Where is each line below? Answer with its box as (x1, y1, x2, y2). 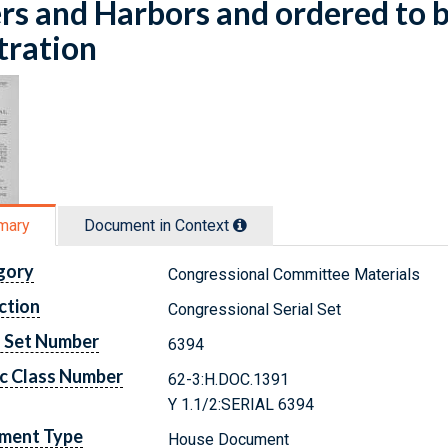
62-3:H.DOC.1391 (168, 369, 290, 389)
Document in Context (84, 215, 233, 235)
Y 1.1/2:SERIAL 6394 (168, 394, 315, 414)
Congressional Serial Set (168, 299, 342, 319)
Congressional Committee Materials (168, 264, 421, 284)
